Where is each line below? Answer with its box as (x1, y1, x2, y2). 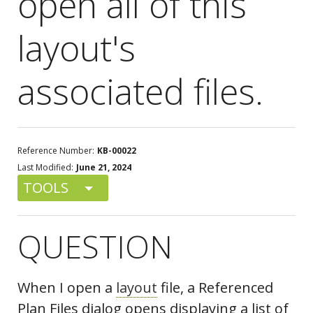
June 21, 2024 (76, 161, 131, 174)
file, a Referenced (157, 278, 273, 298)
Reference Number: (17, 145, 94, 157)
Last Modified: (17, 161, 73, 174)
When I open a (17, 278, 116, 298)
